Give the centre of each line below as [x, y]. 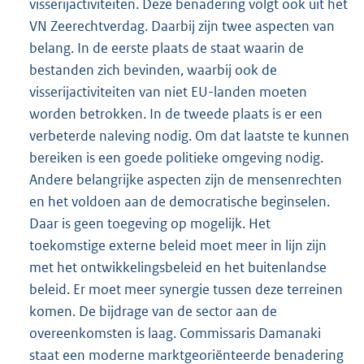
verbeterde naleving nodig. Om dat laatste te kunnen [189, 135]
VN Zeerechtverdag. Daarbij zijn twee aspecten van [182, 26]
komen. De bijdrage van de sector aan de [153, 311]
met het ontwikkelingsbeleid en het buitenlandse [178, 267]
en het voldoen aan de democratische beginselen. [180, 201]
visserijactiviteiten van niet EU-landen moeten [168, 91]
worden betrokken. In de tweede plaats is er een [176, 113]
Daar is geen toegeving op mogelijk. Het [150, 223]
